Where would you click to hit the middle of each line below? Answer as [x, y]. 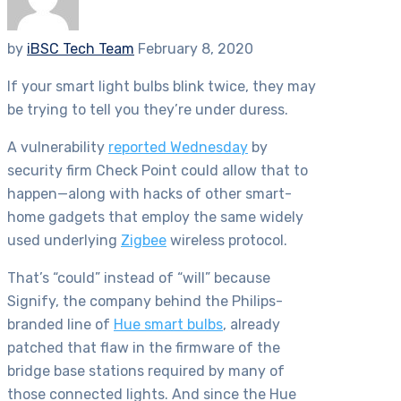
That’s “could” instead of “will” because [139, 278]
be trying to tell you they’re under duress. [148, 110]
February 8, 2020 [196, 49]
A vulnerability [58, 148]
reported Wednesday [178, 148]
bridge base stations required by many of [146, 371]
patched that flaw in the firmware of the [144, 348]
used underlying [64, 241]
